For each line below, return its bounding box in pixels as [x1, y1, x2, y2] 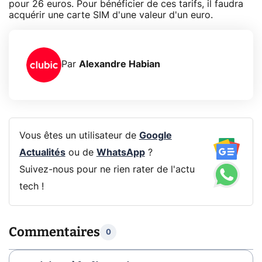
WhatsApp [96, 148, 145, 158]
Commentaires [9, 224, 100, 240]
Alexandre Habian [79, 60, 160, 70]
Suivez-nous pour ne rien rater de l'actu [19, 165, 195, 175]
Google [139, 131, 172, 141]
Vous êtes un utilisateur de [19, 131, 139, 141]
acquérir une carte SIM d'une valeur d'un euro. [9, 10, 213, 20]
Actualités [19, 148, 65, 158]
